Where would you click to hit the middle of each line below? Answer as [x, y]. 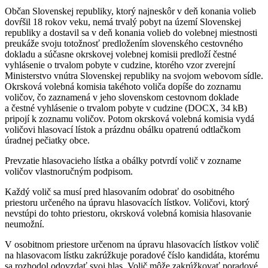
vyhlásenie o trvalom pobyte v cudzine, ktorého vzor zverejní [120, 65]
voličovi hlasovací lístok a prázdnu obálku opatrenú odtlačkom [123, 129]
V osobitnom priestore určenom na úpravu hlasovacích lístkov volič [132, 244]
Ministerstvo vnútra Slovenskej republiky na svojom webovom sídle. [134, 75]
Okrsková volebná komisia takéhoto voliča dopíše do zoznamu [123, 86]
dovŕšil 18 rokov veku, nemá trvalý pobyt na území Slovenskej [123, 22]
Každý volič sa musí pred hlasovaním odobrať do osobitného [120, 191]
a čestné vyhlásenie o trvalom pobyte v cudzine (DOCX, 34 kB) [126, 108]
